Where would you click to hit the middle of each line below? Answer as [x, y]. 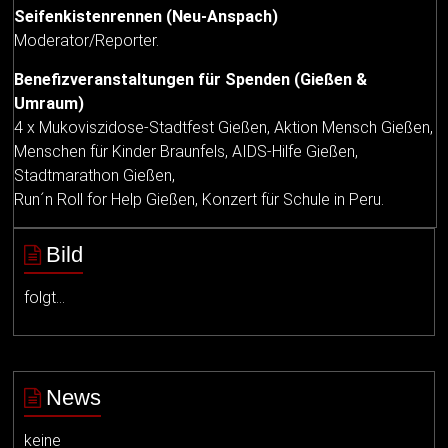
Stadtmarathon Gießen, [95, 175]
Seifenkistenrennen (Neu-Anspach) [146, 16]
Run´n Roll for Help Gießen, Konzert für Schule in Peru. [199, 199]
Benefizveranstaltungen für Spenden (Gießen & [191, 79]
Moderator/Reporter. [87, 40]
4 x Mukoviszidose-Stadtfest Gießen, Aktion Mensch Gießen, [224, 127]
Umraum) [49, 103]
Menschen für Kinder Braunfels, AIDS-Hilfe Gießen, [186, 151]
